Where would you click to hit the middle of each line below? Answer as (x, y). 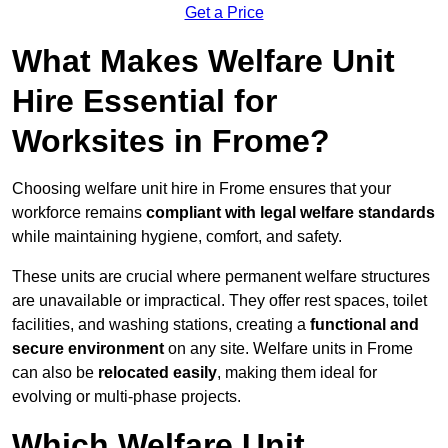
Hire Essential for (144, 101)
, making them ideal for (297, 373)
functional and (364, 325)
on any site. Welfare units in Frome (288, 349)
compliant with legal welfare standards (290, 213)
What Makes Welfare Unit (203, 61)
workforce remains (79, 213)
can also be (55, 373)
